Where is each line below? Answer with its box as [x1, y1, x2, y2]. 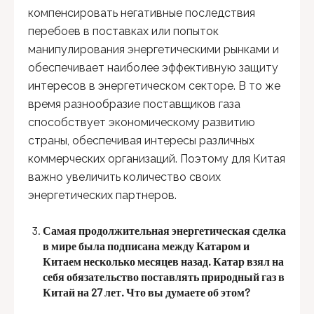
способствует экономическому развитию [28, 116, 255, 129]
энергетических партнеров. [28, 189, 177, 202]
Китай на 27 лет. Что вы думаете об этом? [43, 285, 250, 299]
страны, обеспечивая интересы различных [28, 134, 254, 147]
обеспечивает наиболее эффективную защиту [28, 61, 278, 74]
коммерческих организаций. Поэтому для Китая [28, 152, 285, 165]
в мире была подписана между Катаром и [43, 239, 250, 252]
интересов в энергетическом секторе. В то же [28, 79, 280, 93]
